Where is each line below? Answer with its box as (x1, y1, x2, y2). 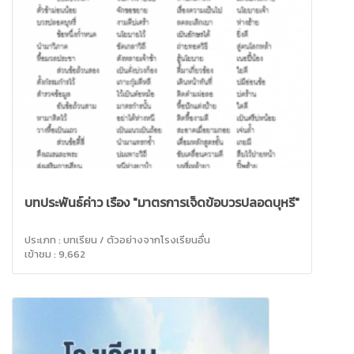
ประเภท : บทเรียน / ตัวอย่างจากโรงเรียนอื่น (24, 232, 210, 247)
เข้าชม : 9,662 (24, 246, 85, 262)
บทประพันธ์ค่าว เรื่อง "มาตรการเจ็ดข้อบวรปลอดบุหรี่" (24, 192, 299, 212)
